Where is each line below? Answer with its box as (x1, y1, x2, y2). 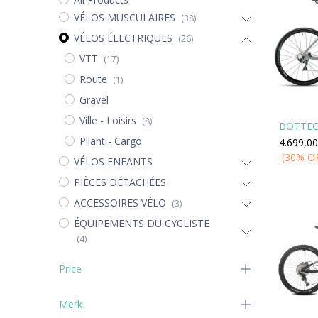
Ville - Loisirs (79, 114, 136, 127)
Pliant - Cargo (79, 134, 142, 148)
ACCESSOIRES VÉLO (73, 196, 166, 209)
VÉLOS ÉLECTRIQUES (73, 31, 172, 45)
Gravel (79, 93, 109, 106)
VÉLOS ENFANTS (73, 155, 153, 168)
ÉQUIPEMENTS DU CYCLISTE (73, 216, 209, 230)
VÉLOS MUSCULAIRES (73, 11, 175, 24)
